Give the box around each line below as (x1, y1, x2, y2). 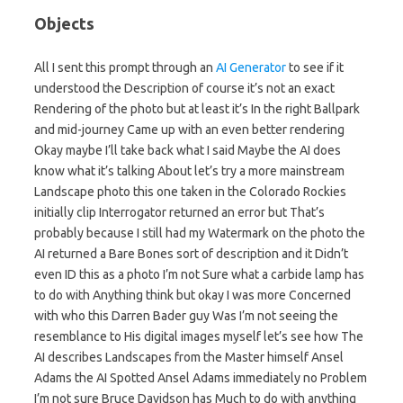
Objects (34, 14, 94, 33)
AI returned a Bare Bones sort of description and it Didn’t (34, 246, 348, 262)
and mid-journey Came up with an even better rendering (34, 122, 345, 138)
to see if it (286, 60, 344, 76)
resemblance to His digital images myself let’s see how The (34, 329, 363, 345)
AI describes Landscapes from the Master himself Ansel (34, 350, 344, 365)
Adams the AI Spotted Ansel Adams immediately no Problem (34, 371, 367, 386)
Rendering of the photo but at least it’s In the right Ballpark (34, 102, 360, 117)
